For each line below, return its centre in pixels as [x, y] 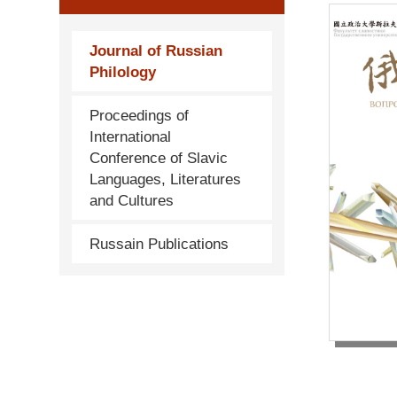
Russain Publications [160, 244]
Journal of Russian [156, 51]
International [131, 136]
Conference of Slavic [159, 158]
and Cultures [132, 200]
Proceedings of [140, 115]
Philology [123, 72]
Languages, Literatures [166, 179]
